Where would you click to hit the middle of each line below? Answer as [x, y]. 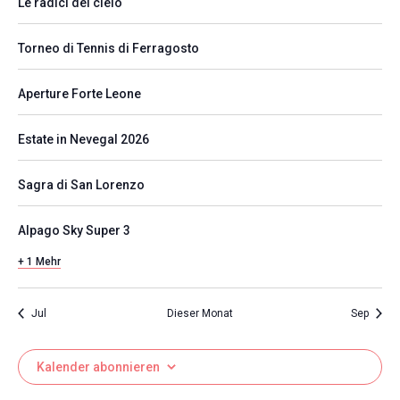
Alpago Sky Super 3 [74, 230]
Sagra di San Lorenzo [81, 185]
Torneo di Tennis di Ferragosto [108, 48]
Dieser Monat [200, 313]
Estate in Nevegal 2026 [83, 139]
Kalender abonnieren [98, 367]
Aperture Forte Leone [79, 94]
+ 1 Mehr [39, 262]
